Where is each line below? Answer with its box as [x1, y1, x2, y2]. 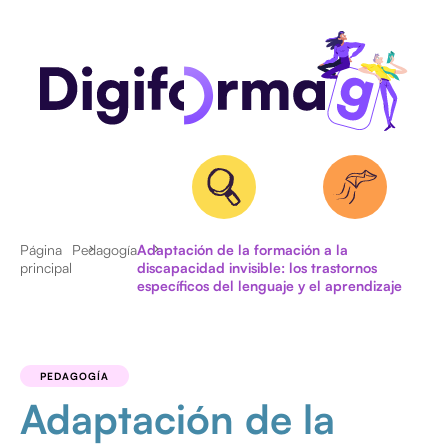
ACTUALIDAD [130, 287, 219, 305]
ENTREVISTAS [130, 325, 222, 343]
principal [20, 259, 72, 277]
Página [20, 241, 62, 259]
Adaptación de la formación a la [137, 241, 348, 259]
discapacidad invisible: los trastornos [137, 259, 377, 277]
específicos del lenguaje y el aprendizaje [137, 277, 402, 295]
